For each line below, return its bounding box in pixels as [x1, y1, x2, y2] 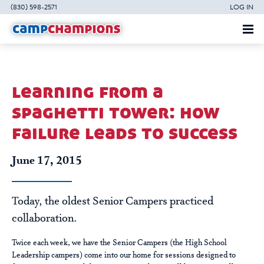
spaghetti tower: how [12, 100, 220, 125]
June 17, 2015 [12, 154, 82, 168]
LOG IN [230, 1, 253, 12]
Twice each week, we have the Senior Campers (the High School [12, 238, 227, 248]
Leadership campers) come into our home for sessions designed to [12, 250, 236, 260]
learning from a [12, 79, 163, 104]
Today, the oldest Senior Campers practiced [12, 195, 213, 209]
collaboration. [12, 212, 77, 226]
